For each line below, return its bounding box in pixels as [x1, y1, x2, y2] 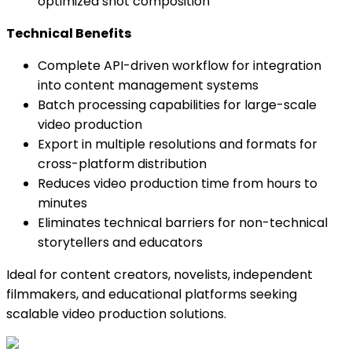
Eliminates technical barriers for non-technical [38, 214, 328, 233]
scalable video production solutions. [6, 305, 226, 324]
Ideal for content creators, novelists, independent [6, 266, 313, 284]
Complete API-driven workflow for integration [38, 57, 321, 75]
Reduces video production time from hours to [38, 174, 317, 193]
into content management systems [38, 76, 258, 95]
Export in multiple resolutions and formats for [38, 135, 317, 154]
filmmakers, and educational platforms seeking [6, 285, 297, 304]
